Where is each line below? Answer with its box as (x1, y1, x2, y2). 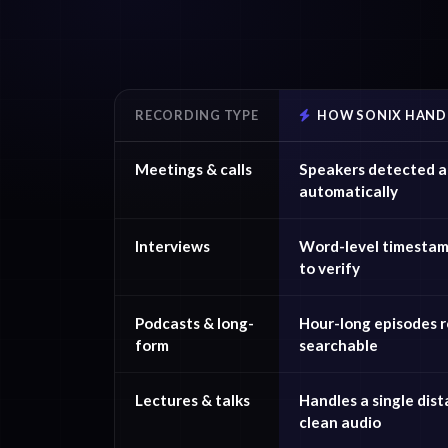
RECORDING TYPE (135, 107, 259, 123)
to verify (299, 259, 360, 277)
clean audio (299, 413, 381, 431)
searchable (299, 336, 378, 354)
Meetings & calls (135, 160, 252, 178)
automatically (299, 182, 398, 200)
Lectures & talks (135, 391, 250, 409)
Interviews (135, 237, 210, 255)
